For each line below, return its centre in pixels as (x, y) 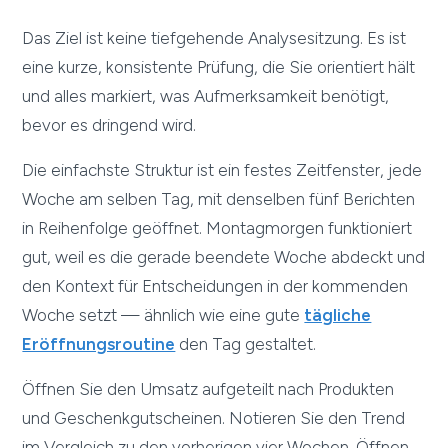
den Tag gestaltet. (246, 344)
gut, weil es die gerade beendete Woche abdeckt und (224, 257)
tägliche (338, 315)
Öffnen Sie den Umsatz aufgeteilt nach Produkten (208, 389)
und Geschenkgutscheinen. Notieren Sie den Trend (214, 418)
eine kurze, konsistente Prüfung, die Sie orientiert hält (219, 67)
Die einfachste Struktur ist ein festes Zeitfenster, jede (222, 170)
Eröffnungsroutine (99, 344)
